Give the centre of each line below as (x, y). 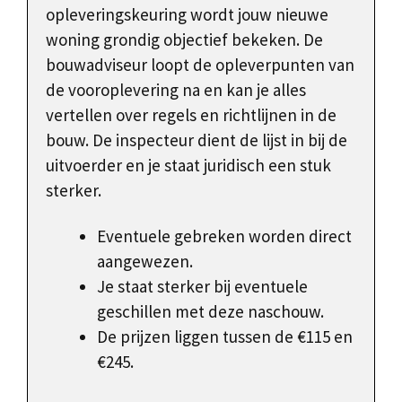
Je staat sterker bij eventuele (202, 287)
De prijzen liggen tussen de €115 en (225, 337)
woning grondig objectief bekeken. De (184, 40)
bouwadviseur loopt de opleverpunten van (200, 65)
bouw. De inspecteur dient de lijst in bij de (197, 140)
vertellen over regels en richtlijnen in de (191, 115)
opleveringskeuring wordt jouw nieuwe (187, 15)
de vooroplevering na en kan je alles (176, 90)
